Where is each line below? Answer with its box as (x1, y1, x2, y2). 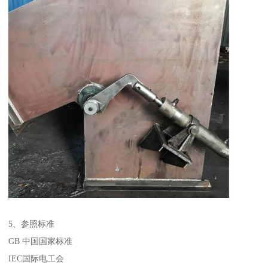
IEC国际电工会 (8, 253, 65, 263)
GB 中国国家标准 (8, 236, 73, 246)
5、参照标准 (8, 218, 55, 229)
